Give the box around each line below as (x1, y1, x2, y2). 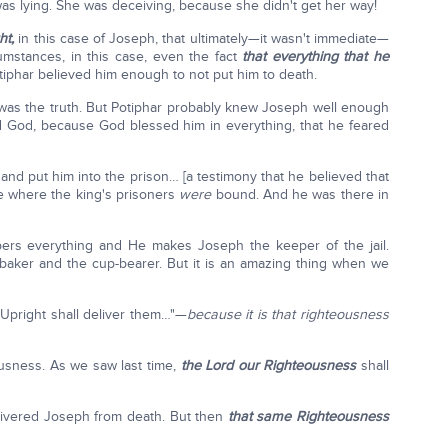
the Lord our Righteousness (180, 357, 357, 374)
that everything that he (242, 48, 389, 65)
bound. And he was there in (211, 186, 389, 203)
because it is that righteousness (186, 306, 389, 323)
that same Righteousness (227, 408, 389, 425)
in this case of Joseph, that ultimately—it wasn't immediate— (14, 30, 389, 47)
